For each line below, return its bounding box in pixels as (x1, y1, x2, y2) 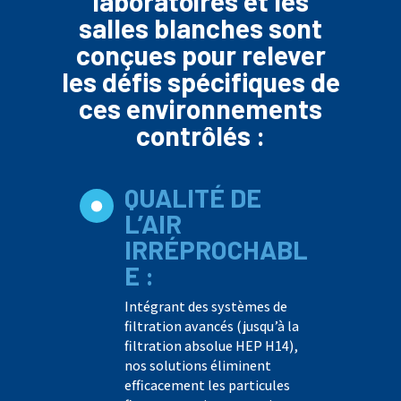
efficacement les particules (124, 375, 290, 395)
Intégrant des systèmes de (124, 296, 287, 316)
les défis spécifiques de (61, 64, 340, 98)
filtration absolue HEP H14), (124, 336, 298, 355)
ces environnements (79, 91, 322, 124)
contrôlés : (136, 118, 265, 151)
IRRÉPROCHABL (124, 233, 308, 265)
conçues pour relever (75, 38, 326, 71)
